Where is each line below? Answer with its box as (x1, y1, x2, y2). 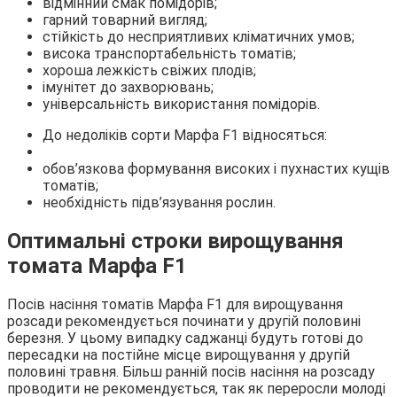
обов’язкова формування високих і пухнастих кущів (43, 160, 390, 178)
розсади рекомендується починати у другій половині (7, 312, 361, 330)
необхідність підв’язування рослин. (43, 194, 276, 212)
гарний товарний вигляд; (43, 12, 207, 29)
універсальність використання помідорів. (43, 96, 320, 113)
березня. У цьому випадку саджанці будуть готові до (7, 329, 363, 346)
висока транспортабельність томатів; (43, 45, 296, 63)
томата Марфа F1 (7, 253, 187, 279)
